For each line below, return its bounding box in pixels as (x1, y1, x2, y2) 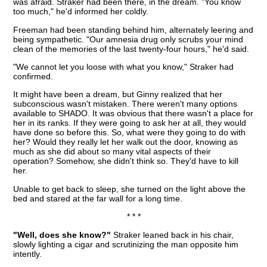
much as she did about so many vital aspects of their (13, 147, 212, 157)
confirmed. (13, 71, 54, 81)
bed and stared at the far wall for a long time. (13, 193, 183, 203)
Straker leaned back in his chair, (111, 229, 234, 240)
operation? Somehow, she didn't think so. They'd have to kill (13, 156, 239, 166)
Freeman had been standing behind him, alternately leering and (13, 24, 254, 35)
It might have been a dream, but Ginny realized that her (13, 89, 223, 100)
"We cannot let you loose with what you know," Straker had (13, 61, 234, 72)
